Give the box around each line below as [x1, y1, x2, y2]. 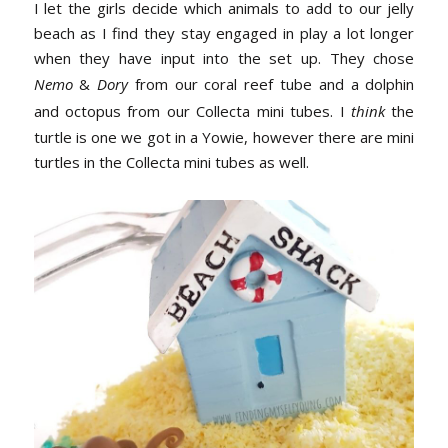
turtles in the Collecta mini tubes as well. [33, 151, 309, 172]
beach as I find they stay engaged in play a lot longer [33, 22, 415, 43]
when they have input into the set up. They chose [33, 47, 415, 68]
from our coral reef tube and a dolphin [128, 73, 415, 94]
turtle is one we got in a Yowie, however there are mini [33, 126, 415, 147]
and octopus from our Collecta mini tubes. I [33, 100, 351, 121]
